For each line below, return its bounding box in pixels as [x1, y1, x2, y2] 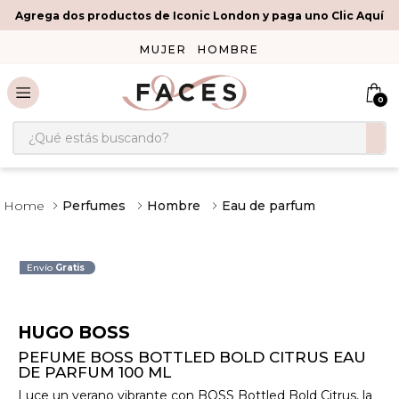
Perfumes [62, 198, 126, 214]
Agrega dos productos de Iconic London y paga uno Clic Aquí [15, 8, 384, 22]
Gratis [55, 262, 85, 274]
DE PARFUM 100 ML [18, 363, 171, 382]
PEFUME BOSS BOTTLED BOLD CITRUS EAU [18, 348, 366, 367]
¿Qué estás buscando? [12, 119, 172, 136]
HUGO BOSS [18, 322, 130, 344]
